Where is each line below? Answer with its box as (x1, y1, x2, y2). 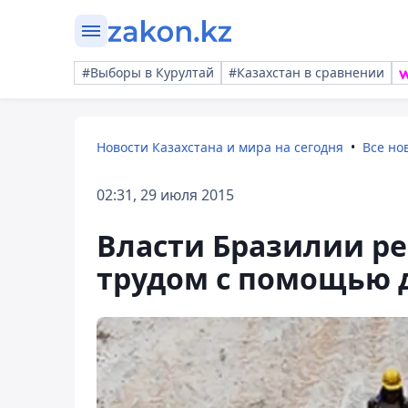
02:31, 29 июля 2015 (97, 185, 234, 205)
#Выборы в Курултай (82, 64, 214, 81)
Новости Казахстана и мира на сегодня (97, 138, 343, 156)
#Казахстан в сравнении (229, 64, 384, 81)
